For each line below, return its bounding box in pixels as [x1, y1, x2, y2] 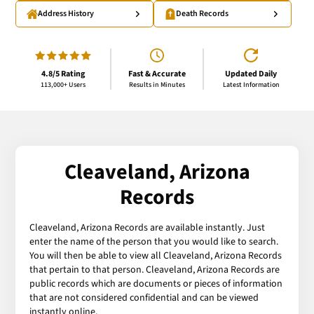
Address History [38, 8, 95, 20]
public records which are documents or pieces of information [29, 276, 283, 291]
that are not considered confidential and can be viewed [29, 290, 259, 305]
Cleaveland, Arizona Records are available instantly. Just [29, 220, 266, 235]
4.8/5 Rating [41, 67, 85, 80]
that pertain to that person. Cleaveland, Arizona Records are [29, 262, 280, 277]
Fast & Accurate [128, 67, 186, 80]
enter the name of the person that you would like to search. [29, 234, 279, 249]
